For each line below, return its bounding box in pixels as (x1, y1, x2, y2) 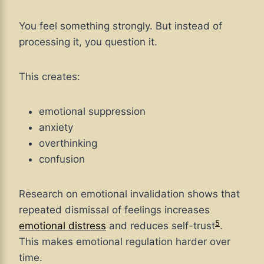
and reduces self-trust (106, 220, 215, 232)
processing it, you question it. (19, 36, 157, 48)
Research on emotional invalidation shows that (19, 188, 240, 200)
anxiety (39, 121, 73, 134)
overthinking (39, 137, 97, 150)
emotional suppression (39, 105, 146, 118)
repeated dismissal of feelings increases (19, 204, 210, 216)
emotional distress (19, 220, 106, 232)
